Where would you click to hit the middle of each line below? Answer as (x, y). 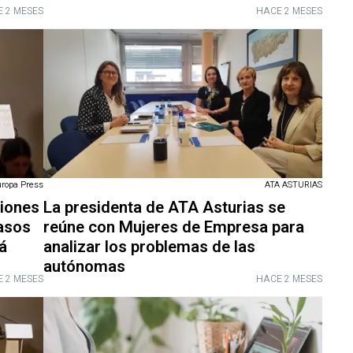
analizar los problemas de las (149, 247)
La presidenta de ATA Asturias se (164, 208)
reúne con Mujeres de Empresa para (173, 228)
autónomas (84, 267)
